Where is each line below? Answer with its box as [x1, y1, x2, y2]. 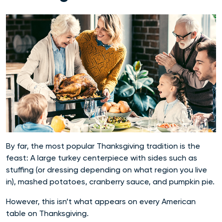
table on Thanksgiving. [6, 208, 89, 218]
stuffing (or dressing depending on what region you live [6, 165, 207, 174]
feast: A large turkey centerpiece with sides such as [6, 153, 197, 163]
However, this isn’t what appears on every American [6, 196, 196, 206]
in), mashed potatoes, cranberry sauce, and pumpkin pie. [6, 176, 215, 186]
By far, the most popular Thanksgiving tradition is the [6, 141, 200, 151]
